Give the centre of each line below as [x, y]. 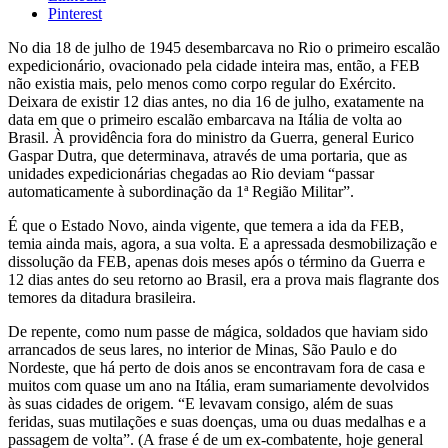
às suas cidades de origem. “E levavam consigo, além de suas [200, 403]
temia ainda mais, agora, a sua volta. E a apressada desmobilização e [222, 243]
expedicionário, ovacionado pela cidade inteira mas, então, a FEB [214, 65]
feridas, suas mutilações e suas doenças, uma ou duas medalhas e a [217, 421]
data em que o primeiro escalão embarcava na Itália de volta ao [205, 119]
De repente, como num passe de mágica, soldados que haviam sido [218, 331]
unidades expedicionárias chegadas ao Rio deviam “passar [191, 173]
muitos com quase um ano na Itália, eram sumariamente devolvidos [218, 385]
